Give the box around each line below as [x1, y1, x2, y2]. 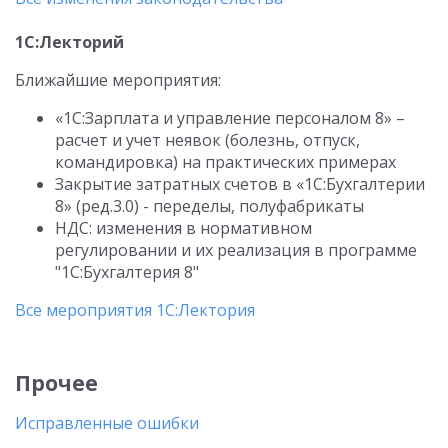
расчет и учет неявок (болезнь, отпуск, [55, 129, 360, 151]
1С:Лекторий [15, 31, 124, 53]
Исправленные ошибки [15, 412, 199, 434]
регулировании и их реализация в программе [55, 239, 417, 261]
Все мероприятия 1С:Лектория [15, 299, 255, 321]
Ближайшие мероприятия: [15, 69, 221, 91]
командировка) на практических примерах [55, 151, 396, 173]
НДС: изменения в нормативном [55, 217, 312, 239]
